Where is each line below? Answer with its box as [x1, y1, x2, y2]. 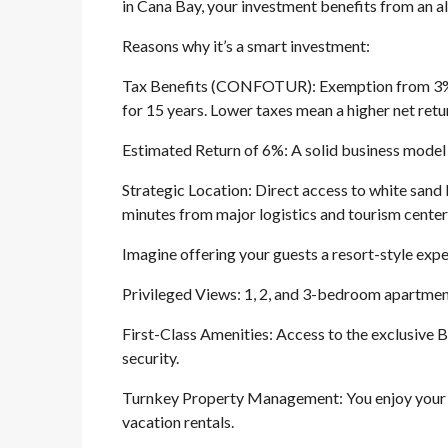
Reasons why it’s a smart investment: [122, 36, 370, 56]
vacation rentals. [122, 412, 234, 432]
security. [122, 348, 179, 368]
